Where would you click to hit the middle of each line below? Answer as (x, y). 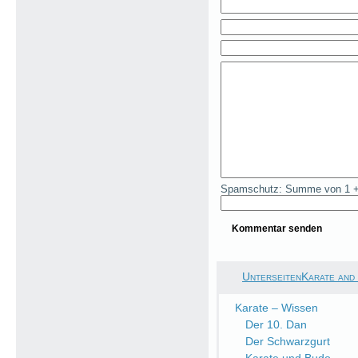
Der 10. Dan (276, 325)
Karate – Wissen (276, 308)
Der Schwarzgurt (288, 342)
